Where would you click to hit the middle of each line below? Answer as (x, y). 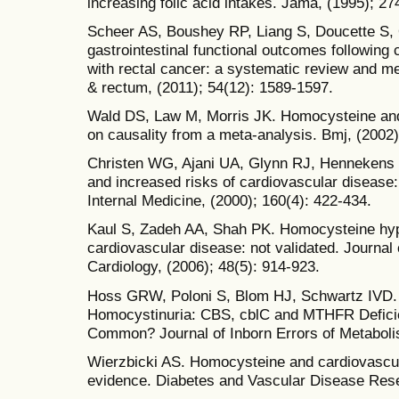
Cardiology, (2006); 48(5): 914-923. (204, 267)
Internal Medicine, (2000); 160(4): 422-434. (229, 201)
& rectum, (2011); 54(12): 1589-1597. (210, 87)
